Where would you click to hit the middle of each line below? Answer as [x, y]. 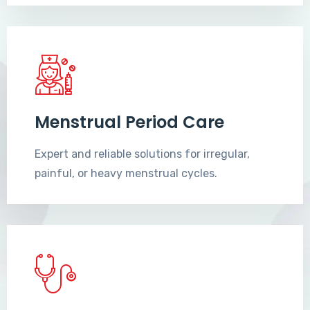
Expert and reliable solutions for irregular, [142, 154]
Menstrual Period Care [129, 122]
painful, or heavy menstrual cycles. [126, 174]
